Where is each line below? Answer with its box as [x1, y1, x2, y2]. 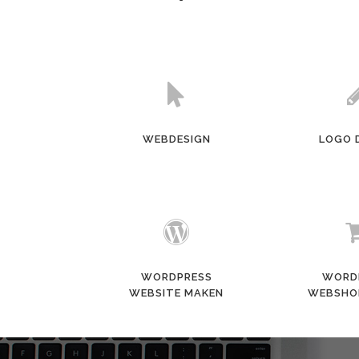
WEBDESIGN [142, 133, 211, 145]
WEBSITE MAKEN [129, 287, 224, 299]
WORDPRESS [140, 271, 212, 283]
